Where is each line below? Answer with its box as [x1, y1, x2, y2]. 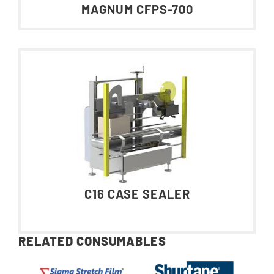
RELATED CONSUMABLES [18, 233, 166, 248]
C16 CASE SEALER [84, 186, 190, 201]
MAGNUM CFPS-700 [81, 1, 193, 17]
